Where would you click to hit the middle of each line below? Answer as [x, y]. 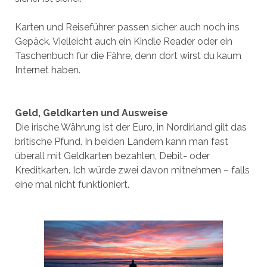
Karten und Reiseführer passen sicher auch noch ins [127, 27]
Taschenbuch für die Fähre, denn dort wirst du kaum [128, 56]
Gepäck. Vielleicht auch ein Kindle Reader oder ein [123, 41]
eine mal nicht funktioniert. [72, 184]
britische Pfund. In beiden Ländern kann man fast [121, 142]
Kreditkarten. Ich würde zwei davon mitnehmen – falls [132, 170]
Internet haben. [47, 70]
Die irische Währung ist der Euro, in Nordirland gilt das [131, 127]
